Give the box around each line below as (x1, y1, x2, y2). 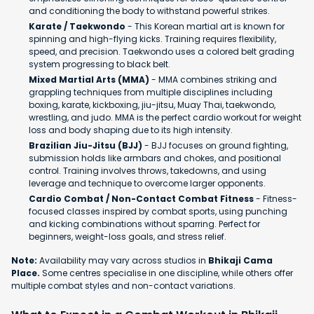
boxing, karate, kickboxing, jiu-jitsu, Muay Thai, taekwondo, (29, 99, 275, 111)
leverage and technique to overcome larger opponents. (29, 177, 266, 190)
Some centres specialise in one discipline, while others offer (40, 267, 293, 280)
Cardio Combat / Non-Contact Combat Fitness (29, 193, 254, 205)
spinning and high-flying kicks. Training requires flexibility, (29, 33, 276, 46)
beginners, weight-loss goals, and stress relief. (29, 231, 226, 243)
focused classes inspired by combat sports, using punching (29, 205, 287, 218)
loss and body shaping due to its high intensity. (29, 124, 233, 137)
